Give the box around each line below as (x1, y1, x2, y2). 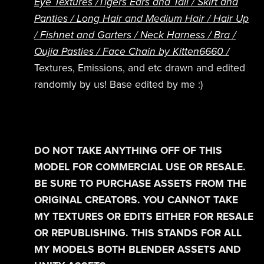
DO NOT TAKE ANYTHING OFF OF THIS (34, 144, 222, 157)
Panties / (34, 12, 77, 25)
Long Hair (76, 12, 122, 25)
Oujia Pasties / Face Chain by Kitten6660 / (34, 45, 229, 58)
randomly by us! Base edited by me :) (34, 78, 203, 91)
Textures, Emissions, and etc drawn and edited (34, 61, 245, 74)
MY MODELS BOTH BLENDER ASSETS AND (34, 243, 241, 256)
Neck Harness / (140, 28, 214, 41)
